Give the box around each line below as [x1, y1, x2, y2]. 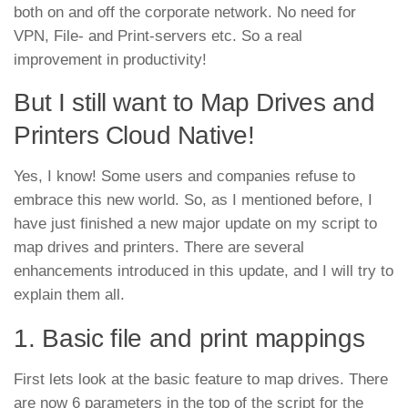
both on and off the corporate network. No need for [14, 3, 356, 21]
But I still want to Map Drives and [14, 88, 374, 117]
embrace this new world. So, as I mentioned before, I [14, 191, 372, 209]
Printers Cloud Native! [14, 121, 254, 150]
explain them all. [14, 286, 125, 304]
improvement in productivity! [14, 50, 207, 68]
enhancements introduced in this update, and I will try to [14, 262, 393, 280]
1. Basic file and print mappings [14, 324, 365, 353]
